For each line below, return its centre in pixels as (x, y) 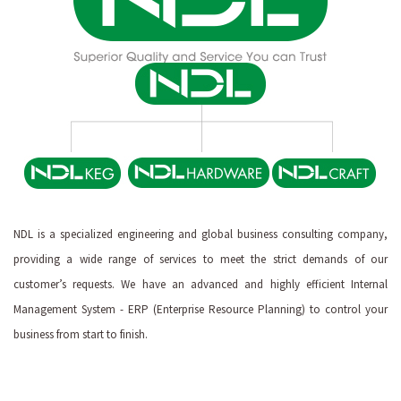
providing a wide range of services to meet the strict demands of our (200, 259)
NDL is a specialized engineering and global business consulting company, (200, 234)
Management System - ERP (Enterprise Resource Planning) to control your (200, 309)
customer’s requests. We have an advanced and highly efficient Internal (200, 284)
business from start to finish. (81, 334)
